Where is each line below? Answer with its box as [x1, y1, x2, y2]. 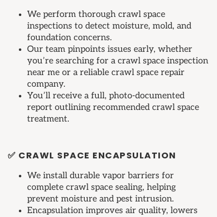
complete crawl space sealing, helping [27, 182, 176, 193]
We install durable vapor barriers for [27, 170, 174, 181]
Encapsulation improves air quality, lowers [27, 205, 198, 216]
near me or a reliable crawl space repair [27, 67, 185, 78]
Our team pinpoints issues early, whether [27, 44, 192, 55]
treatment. [27, 114, 69, 124]
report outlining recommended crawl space [27, 102, 199, 113]
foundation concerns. [27, 32, 112, 43]
